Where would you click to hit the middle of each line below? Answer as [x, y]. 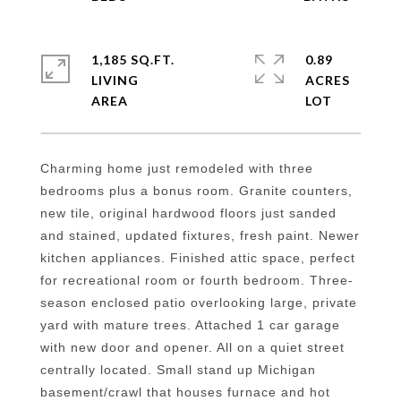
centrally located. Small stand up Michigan [178, 370]
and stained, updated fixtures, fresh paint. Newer [200, 235]
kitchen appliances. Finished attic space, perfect [198, 258]
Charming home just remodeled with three [177, 168]
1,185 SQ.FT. [133, 60]
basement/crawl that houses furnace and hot [185, 392]
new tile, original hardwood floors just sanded [188, 213]
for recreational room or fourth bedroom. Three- [197, 280]
